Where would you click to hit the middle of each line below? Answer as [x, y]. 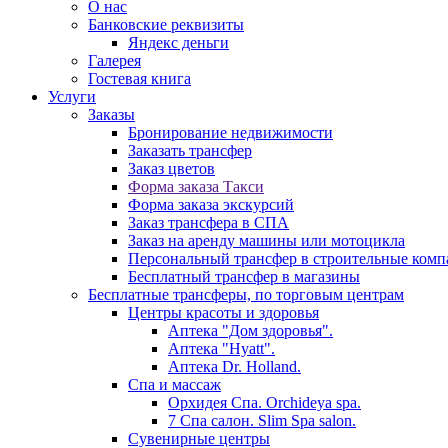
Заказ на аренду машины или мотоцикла [266, 241]
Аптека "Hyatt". [221, 349]
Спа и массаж [174, 385]
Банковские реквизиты [166, 25]
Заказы [111, 115]
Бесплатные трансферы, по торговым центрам [246, 295]
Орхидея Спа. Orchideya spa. [264, 403]
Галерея [114, 61]
